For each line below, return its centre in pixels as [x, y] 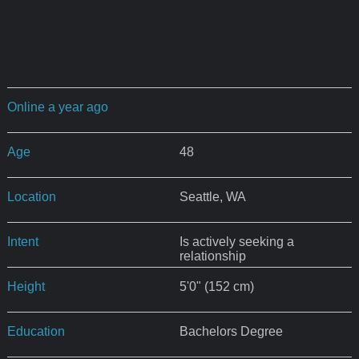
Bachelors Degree [231, 332]
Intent [22, 242]
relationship [212, 256]
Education [36, 332]
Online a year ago [57, 107]
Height [26, 287]
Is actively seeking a [236, 242]
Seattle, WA [212, 197]
